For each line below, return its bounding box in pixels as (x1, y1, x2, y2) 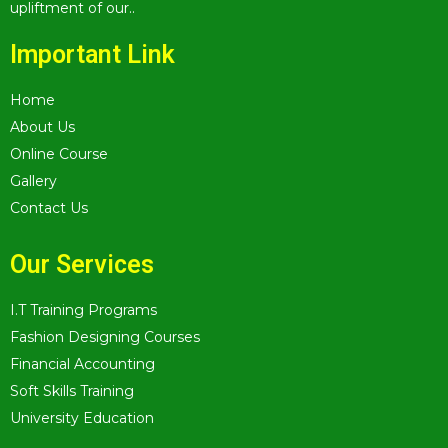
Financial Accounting (10, 354, 155, 373)
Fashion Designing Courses (10, 327, 200, 346)
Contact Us (10, 198, 88, 217)
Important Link (10, 39, 175, 69)
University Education (10, 408, 154, 427)
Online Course (10, 144, 108, 163)
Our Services (10, 249, 154, 279)
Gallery (10, 171, 57, 190)
